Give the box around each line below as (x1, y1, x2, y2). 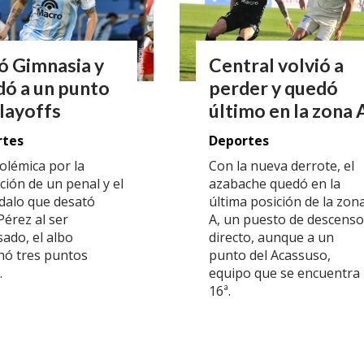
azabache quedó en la (209, 175, 340, 193)
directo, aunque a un (209, 228, 334, 247)
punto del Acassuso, (209, 246, 331, 265)
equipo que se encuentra (209, 264, 360, 283)
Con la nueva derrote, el (209, 157, 354, 175)
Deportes (209, 131, 269, 149)
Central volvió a (209, 53, 344, 76)
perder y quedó (209, 76, 338, 99)
